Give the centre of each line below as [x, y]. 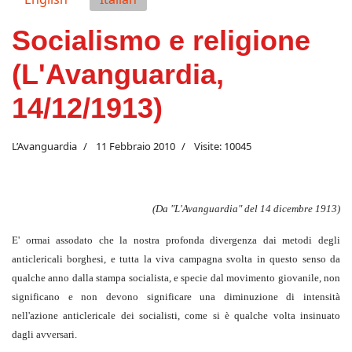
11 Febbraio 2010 [136, 147]
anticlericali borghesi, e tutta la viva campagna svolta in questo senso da [176, 259]
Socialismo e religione [161, 41]
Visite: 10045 [223, 147]
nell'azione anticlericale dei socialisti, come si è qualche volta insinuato [176, 316]
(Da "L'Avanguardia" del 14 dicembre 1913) [246, 209]
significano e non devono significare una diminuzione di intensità [176, 297]
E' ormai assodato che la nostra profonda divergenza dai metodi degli [176, 240]
